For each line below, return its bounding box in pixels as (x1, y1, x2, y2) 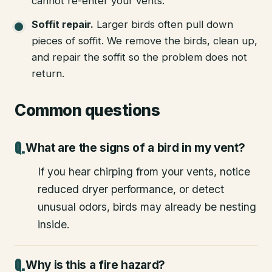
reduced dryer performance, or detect (38, 182, 224, 195)
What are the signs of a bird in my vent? (25, 140, 245, 155)
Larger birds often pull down (97, 18, 233, 30)
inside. (38, 217, 70, 231)
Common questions (15, 100, 160, 120)
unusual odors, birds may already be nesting (38, 200, 256, 213)
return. (32, 67, 64, 80)
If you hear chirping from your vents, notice (38, 165, 250, 178)
